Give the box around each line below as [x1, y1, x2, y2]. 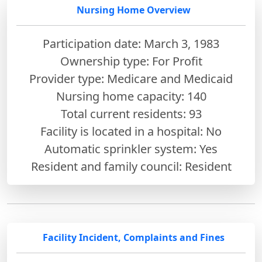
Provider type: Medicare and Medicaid [29, 70, 233, 87]
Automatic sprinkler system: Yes [44, 140, 218, 157]
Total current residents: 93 [60, 105, 202, 122]
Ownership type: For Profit [60, 53, 202, 69]
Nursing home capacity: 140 [56, 88, 206, 104]
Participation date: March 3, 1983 [43, 35, 219, 51]
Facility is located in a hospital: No [40, 123, 222, 139]
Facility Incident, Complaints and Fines [42, 230, 225, 244]
